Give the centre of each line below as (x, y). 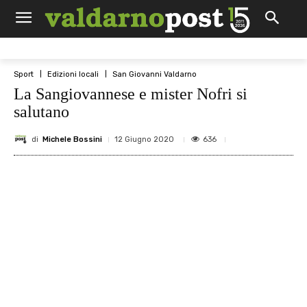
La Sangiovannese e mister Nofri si (131, 94)
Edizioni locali (73, 74)
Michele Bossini (72, 139)
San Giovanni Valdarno (155, 74)
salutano (41, 112)
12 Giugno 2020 (144, 139)
